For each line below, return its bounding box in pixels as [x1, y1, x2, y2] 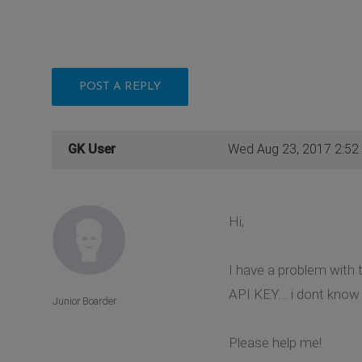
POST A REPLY [79, 80, 161, 93]
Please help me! [228, 334, 322, 351]
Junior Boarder [53, 295, 116, 308]
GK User [68, 141, 116, 157]
